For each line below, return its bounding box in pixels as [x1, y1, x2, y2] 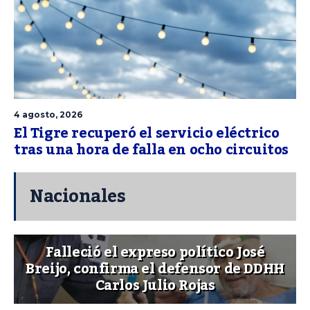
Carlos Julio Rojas [95, 272, 215, 300]
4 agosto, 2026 [14, 109, 82, 120]
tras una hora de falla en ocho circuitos [14, 136, 289, 165]
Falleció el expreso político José [45, 239, 265, 267]
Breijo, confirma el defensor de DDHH [26, 255, 284, 284]
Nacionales [30, 179, 125, 215]
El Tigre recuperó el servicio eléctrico [14, 120, 280, 148]
